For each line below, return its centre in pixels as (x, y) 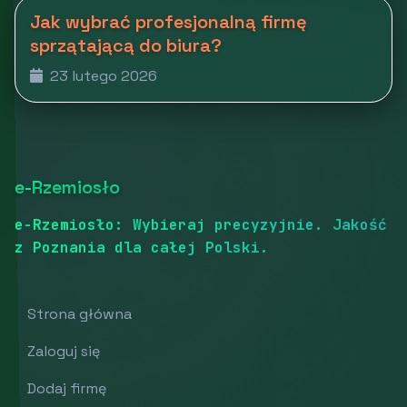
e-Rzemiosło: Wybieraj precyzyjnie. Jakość (201, 225)
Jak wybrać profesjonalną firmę (169, 22)
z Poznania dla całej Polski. (142, 248)
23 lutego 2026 (102, 76)
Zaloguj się (64, 351)
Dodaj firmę (67, 388)
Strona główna (79, 314)
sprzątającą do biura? (126, 45)
